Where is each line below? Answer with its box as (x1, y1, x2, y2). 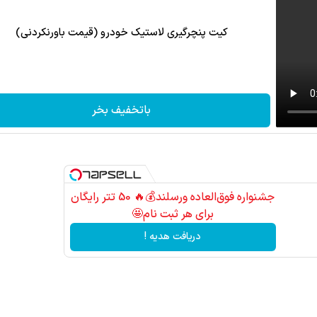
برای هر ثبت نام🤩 (132, 205, 214, 223)
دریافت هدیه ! (144, 229, 202, 245)
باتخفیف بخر (92, 102, 151, 120)
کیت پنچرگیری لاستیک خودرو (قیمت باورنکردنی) (15, 25, 228, 42)
